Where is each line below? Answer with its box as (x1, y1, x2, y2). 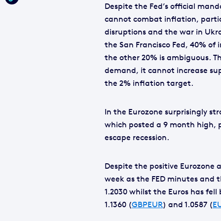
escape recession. (105, 132, 169, 142)
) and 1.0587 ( (163, 199, 213, 209)
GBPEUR (132, 199, 163, 209)
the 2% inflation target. (105, 78, 193, 88)
